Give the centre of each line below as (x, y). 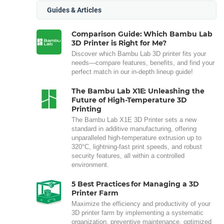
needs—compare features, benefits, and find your (143, 63)
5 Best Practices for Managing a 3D (135, 184)
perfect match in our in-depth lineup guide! (132, 72)
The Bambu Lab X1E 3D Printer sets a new (134, 120)
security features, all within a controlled (128, 156)
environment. (90, 165)
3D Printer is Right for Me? (119, 43)
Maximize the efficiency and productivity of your (141, 204)
